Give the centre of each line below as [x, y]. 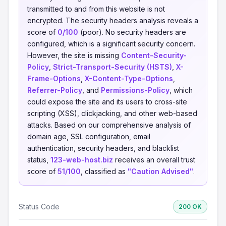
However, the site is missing [74, 55]
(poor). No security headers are [132, 32]
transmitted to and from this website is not [96, 9]
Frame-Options [54, 78]
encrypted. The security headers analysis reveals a [113, 20]
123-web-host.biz [82, 160]
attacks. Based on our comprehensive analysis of [109, 125]
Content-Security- [154, 55]
